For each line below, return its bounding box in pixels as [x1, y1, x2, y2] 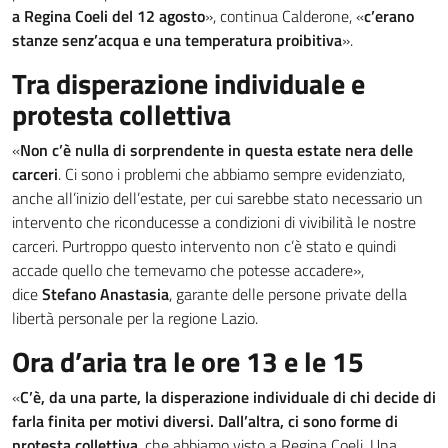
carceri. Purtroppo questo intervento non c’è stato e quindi [12, 234, 396, 258]
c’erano [364, 4, 414, 28]
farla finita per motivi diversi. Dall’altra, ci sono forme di [12, 409, 398, 433]
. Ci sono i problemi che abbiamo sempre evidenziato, [58, 162, 405, 186]
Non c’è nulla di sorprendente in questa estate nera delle [20, 138, 413, 162]
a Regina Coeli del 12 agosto [12, 4, 205, 28]
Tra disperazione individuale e [12, 62, 365, 105]
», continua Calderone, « [205, 4, 364, 28]
